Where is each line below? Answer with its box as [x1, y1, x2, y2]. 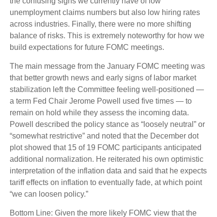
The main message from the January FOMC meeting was [10, 62, 205, 70]
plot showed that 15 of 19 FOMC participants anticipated [10, 143, 201, 152]
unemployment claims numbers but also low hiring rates [10, 8, 200, 16]
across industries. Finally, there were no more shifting [10, 20, 191, 28]
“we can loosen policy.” [10, 190, 88, 198]
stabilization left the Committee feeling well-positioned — [10, 85, 204, 93]
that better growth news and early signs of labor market [10, 74, 196, 82]
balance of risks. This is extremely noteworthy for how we [10, 31, 204, 40]
